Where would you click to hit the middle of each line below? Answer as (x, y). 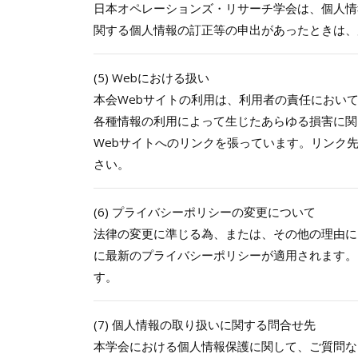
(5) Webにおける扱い (151, 78)
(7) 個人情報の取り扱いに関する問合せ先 (205, 325)
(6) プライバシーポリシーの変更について (205, 212)
